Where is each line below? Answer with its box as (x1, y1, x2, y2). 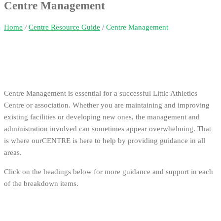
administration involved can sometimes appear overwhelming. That (4, 124, 211, 133)
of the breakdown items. (4, 179, 78, 187)
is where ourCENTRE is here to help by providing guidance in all (4, 136, 205, 145)
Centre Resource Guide (29, 23, 100, 31)
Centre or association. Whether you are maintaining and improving (4, 101, 210, 109)
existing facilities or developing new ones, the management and (4, 112, 200, 121)
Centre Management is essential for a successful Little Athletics (4, 89, 197, 97)
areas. (4, 148, 22, 156)
